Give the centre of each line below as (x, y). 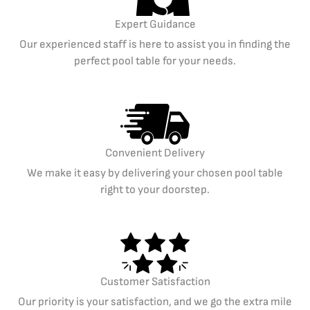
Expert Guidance (155, 25)
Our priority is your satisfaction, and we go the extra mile (155, 301)
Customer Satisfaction (155, 281)
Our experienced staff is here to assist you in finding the (155, 45)
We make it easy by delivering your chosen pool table (155, 173)
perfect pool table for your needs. (155, 61)
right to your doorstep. (155, 189)
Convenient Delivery (155, 153)
